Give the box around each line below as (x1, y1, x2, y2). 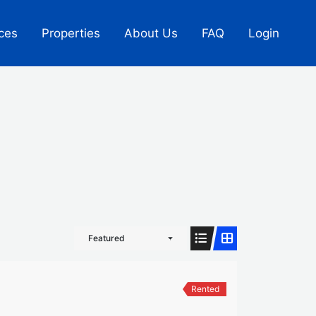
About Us (124, 26, 178, 40)
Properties (42, 26, 100, 40)
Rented (190, 284, 219, 294)
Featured (88, 233, 125, 243)
